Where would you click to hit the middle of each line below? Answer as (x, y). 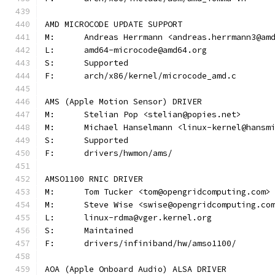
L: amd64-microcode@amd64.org (145, 50)
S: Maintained (109, 230)
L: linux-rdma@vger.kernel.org (148, 218)
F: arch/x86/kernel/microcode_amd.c (160, 76)
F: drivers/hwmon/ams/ (128, 153)
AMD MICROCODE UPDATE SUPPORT (114, 24)
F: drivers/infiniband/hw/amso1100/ (160, 243)
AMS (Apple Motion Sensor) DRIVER (123, 102)
